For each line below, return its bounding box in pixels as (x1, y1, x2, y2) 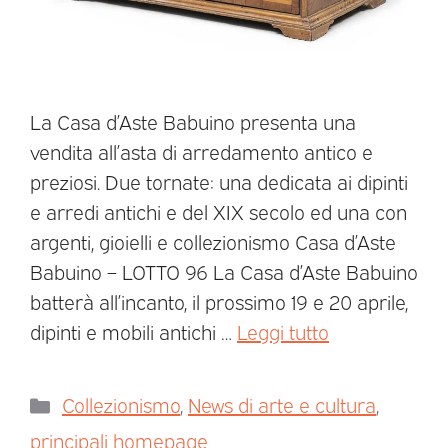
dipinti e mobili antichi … (30, 318, 237, 345)
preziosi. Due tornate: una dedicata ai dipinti (30, 168, 408, 195)
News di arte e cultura (188, 391, 376, 418)
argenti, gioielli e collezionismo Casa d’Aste (30, 228, 396, 255)
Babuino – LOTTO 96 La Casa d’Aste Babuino (30, 258, 418, 285)
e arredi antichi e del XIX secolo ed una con (30, 198, 407, 225)
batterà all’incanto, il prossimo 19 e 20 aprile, (30, 288, 408, 315)
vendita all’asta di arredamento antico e (30, 138, 373, 165)
